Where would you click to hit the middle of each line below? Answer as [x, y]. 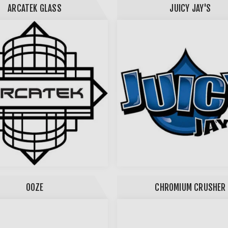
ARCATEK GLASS [35, 8]
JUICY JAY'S [190, 8]
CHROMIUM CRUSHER [190, 187]
